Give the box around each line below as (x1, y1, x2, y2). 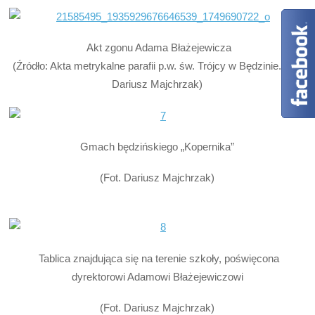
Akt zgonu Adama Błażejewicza (83, 41, 231, 54)
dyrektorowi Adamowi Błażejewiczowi (71, 270, 243, 283)
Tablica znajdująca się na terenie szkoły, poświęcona (35, 252, 279, 264)
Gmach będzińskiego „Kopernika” (80, 140, 235, 153)
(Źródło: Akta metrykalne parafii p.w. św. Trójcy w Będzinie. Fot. (13, 60, 302, 72)
